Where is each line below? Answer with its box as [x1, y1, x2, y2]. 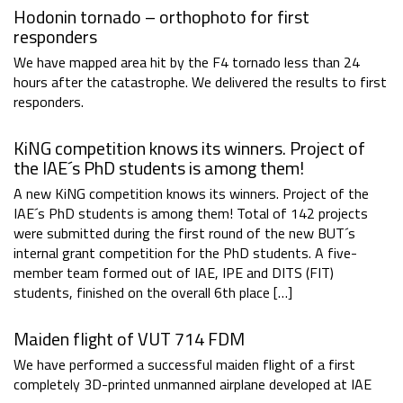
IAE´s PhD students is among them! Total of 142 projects [13, 202, 368, 225]
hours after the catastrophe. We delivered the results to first [13, 71, 387, 94]
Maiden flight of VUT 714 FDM [13, 325, 245, 354]
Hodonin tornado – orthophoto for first [13, 3, 309, 31]
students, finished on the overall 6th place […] [13, 282, 292, 304]
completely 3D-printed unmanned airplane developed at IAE [13, 373, 372, 396]
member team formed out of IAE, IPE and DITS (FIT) [13, 262, 334, 284]
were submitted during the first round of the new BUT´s [13, 222, 355, 245]
